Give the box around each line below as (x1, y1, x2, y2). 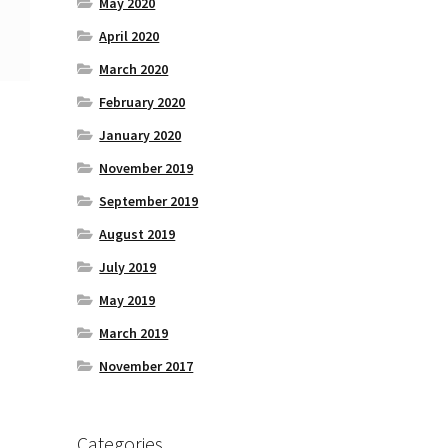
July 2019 (99, 258, 157, 277)
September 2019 (99, 192, 199, 211)
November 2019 (99, 159, 194, 178)
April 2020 (99, 27, 160, 46)
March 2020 (99, 60, 169, 79)
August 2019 (99, 225, 176, 244)
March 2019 (99, 324, 169, 343)
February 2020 (99, 93, 186, 112)
